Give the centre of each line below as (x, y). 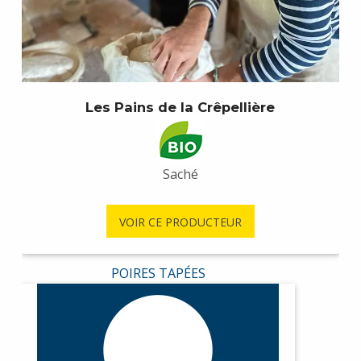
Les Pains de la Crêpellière (180, 108)
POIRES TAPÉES (158, 274)
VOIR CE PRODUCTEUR (180, 222)
